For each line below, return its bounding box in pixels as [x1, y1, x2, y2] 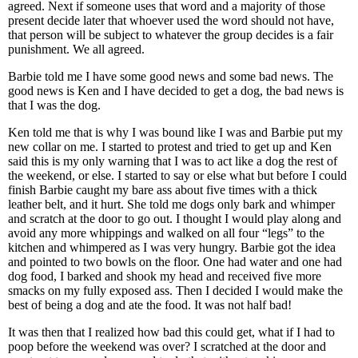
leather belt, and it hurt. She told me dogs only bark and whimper [8, 197, 335, 211]
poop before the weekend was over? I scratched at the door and [8, 340, 326, 353]
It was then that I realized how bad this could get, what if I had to [8, 325, 335, 339]
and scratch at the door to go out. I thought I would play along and [8, 212, 341, 225]
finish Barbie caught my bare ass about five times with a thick [8, 183, 317, 197]
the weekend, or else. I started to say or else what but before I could [8, 169, 347, 182]
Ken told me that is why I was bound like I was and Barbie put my [8, 125, 343, 139]
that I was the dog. [8, 98, 101, 112]
